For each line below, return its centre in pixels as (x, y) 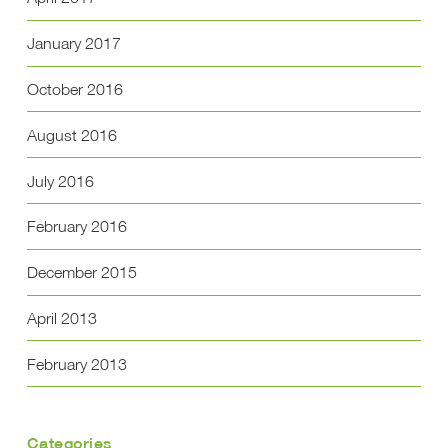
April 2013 (61, 317)
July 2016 (60, 180)
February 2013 (76, 363)
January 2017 (73, 43)
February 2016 (76, 226)
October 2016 (74, 89)
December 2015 (81, 272)
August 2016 (71, 134)
